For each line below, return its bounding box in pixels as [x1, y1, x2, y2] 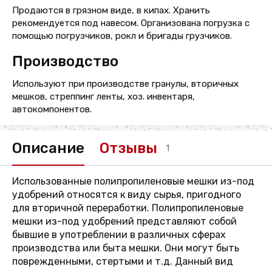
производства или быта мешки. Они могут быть [12, 242, 239, 254]
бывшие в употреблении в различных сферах [12, 229, 226, 240]
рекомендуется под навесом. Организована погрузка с [12, 18, 250, 29]
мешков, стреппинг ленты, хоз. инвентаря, [12, 91, 195, 102]
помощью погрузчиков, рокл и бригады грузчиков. [12, 30, 232, 41]
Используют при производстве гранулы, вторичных [12, 78, 239, 89]
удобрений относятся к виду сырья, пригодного [12, 189, 241, 200]
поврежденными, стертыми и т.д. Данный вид [12, 256, 233, 267]
